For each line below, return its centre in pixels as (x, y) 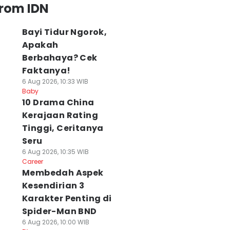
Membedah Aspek (63, 173)
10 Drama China (58, 102)
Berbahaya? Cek (60, 58)
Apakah (40, 45)
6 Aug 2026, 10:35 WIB (55, 152)
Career (32, 161)
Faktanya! (46, 71)
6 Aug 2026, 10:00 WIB (55, 222)
